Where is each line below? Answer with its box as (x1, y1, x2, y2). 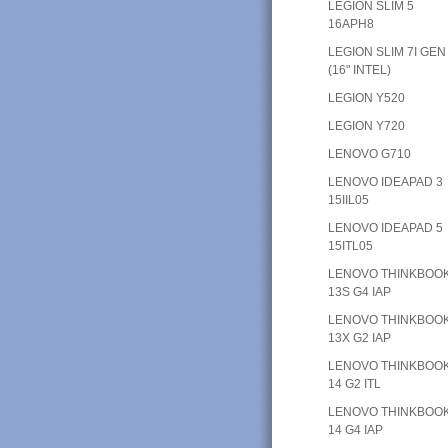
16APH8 (328, 16, 375, 31)
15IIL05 (328, 192, 370, 207)
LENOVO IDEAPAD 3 (328, 174, 444, 189)
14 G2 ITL (328, 376, 382, 391)
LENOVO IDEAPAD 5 (328, 220, 444, 235)
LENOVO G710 (328, 146, 412, 161)
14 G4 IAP (328, 422, 384, 437)
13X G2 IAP (328, 330, 392, 345)
